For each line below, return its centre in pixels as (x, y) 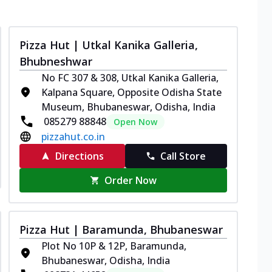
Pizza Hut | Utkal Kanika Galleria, (109, 45)
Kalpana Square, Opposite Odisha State (131, 92)
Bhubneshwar (56, 61)
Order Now (131, 180)
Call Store (183, 156)
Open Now (135, 121)
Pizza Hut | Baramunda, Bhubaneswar (121, 229)
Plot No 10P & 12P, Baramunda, (114, 246)
